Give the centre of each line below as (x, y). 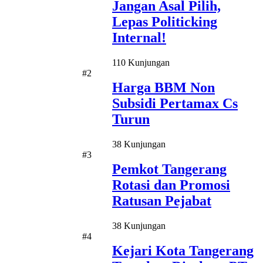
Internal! (139, 38)
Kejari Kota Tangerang (183, 250)
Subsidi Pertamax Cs (175, 104)
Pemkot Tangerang (169, 169)
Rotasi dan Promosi (171, 185)
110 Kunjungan (141, 63)
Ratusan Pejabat (162, 200)
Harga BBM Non (163, 88)
